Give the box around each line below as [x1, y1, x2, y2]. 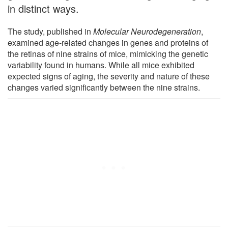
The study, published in [8, 25, 93, 37]
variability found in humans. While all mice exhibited [8, 59, 194, 71]
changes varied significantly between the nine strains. [8, 81, 200, 93]
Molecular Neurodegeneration [93, 25, 201, 37]
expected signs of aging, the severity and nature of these [8, 70, 210, 82]
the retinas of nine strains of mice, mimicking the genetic [8, 47, 208, 60]
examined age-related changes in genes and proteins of [8, 36, 208, 48]
